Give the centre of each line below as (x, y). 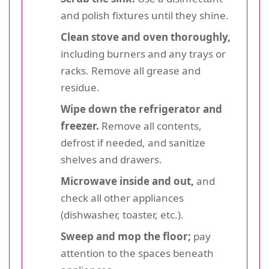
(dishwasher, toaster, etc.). (122, 214)
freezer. (80, 125)
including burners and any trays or (143, 53)
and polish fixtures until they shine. (145, 15)
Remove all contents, (150, 125)
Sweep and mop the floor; (126, 236)
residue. (80, 87)
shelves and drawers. (111, 159)
